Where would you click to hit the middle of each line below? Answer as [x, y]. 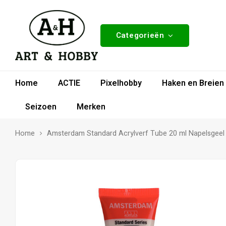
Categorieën [140, 35]
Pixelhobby [121, 83]
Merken [91, 107]
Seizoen [41, 107]
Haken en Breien [193, 83]
